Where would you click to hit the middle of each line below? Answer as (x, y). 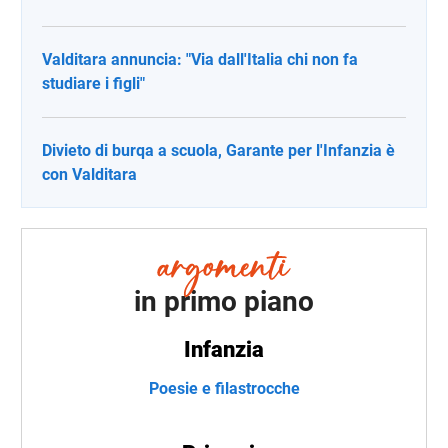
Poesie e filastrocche (224, 389)
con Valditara (89, 174)
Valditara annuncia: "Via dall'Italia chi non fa (200, 59)
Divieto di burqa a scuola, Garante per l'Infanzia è (218, 150)
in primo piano (224, 302)
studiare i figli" (93, 83)
